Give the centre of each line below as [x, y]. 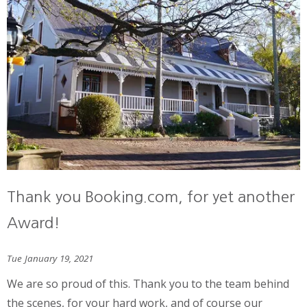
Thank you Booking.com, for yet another [151, 197]
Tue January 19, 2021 [50, 258]
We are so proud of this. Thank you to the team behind [148, 283]
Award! [34, 223]
